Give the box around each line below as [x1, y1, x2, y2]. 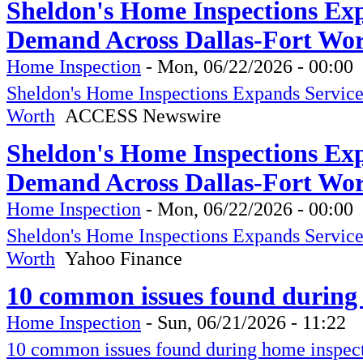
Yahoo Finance [55, 246, 182, 269]
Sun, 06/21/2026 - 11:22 [157, 310, 346, 333]
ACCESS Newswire [55, 104, 221, 126]
